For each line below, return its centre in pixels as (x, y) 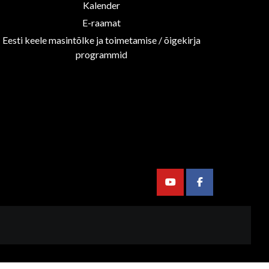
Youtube (187, 188)
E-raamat (102, 22)
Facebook (220, 188)
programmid (102, 54)
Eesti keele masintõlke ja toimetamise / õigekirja (102, 40)
